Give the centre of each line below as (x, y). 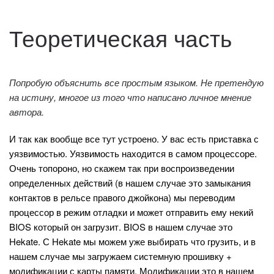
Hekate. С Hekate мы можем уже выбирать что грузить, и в (132, 241)
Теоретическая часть (120, 37)
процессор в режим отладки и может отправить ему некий (131, 212)
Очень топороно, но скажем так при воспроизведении (122, 168)
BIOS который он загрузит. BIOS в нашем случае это (121, 227)
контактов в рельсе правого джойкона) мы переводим (122, 197)
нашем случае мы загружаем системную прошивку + (120, 256)
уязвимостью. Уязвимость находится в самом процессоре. (133, 153)
